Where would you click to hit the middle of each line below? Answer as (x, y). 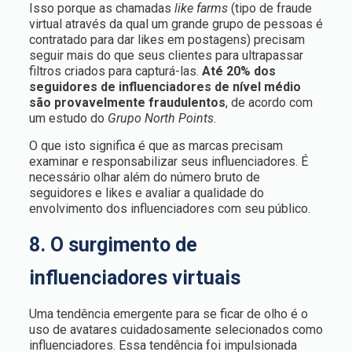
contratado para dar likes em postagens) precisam (167, 40)
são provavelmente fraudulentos (127, 103)
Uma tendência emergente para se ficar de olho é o (168, 314)
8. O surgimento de (113, 245)
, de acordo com (269, 103)
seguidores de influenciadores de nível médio (165, 87)
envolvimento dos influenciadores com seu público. (169, 209)
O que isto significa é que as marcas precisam (156, 146)
